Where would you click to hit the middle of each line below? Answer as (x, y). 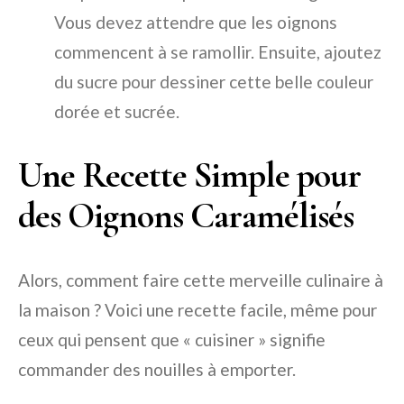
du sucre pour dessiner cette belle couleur (214, 82)
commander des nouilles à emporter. (157, 370)
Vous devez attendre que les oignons (196, 23)
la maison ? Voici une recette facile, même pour (197, 310)
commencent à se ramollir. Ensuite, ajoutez (218, 52)
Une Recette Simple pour (189, 175)
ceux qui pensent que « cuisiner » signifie (172, 340)
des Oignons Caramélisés (186, 216)
